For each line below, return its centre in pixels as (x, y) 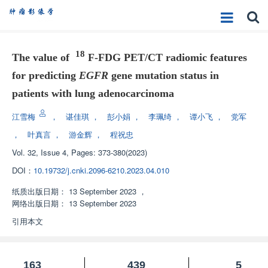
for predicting (45, 75)
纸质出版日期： (39, 191)
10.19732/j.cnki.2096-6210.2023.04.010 (101, 170)
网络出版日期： (39, 203)
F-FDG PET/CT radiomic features (166, 57)
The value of (44, 57)
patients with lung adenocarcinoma (93, 93)
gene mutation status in (164, 75)
